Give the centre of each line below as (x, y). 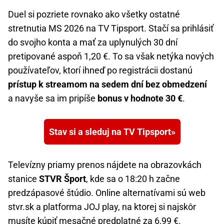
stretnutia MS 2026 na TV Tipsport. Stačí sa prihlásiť (111, 28)
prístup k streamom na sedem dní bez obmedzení (107, 84)
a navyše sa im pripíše (53, 98)
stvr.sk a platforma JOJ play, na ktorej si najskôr (102, 207)
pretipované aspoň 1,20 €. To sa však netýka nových (111, 56)
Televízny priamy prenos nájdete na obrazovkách (105, 165)
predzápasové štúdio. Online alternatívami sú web (107, 193)
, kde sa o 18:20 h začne (133, 179)
